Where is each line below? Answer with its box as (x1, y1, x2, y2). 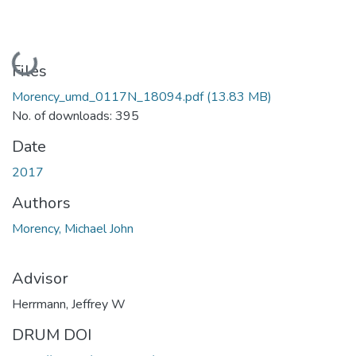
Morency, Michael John (12, 219, 133, 238)
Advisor (12, 267, 68, 289)
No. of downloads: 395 (12, 106, 139, 125)
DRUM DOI (12, 323, 91, 346)
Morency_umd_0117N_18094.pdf (12, 87, 203, 106)
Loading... (14, 48, 68, 73)
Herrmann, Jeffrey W (12, 295, 126, 313)
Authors (12, 192, 71, 214)
